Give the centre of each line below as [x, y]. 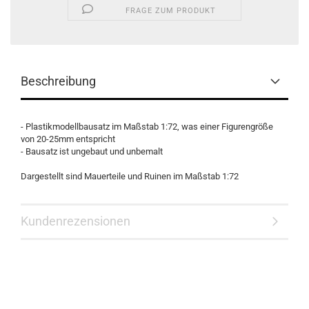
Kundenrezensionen [76, 221]
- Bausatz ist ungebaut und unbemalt [92, 151]
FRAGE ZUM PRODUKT [170, 11]
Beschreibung [58, 81]
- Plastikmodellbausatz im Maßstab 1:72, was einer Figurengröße [147, 127]
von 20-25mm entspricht [68, 139]
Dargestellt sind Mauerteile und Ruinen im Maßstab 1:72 [130, 176]
